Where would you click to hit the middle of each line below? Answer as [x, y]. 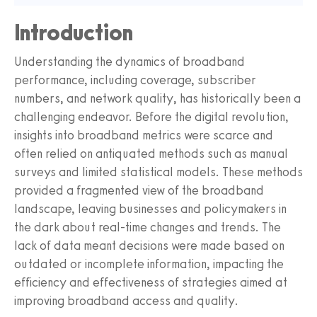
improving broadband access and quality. [126, 301]
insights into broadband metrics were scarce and [144, 136]
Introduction [74, 33]
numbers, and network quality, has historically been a [157, 99]
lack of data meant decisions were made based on [149, 246]
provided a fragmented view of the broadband [139, 191]
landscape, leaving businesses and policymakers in [150, 209]
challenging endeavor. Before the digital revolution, [151, 117]
